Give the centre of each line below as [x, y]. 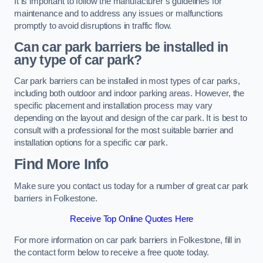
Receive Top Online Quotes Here [131, 219]
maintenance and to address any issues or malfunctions [119, 13]
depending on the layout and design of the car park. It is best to [131, 118]
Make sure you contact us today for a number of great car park [131, 186]
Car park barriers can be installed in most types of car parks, [127, 81]
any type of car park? [78, 60]
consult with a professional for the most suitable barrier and [124, 130]
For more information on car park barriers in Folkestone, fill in [127, 240]
